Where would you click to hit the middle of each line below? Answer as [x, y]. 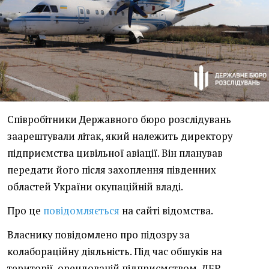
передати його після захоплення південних [112, 170]
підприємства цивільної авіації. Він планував [115, 153]
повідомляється [81, 211]
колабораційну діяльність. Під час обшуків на [115, 252]
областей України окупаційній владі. [95, 187]
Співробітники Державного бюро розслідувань [119, 120]
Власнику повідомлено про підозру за [98, 235]
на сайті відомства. [166, 211]
